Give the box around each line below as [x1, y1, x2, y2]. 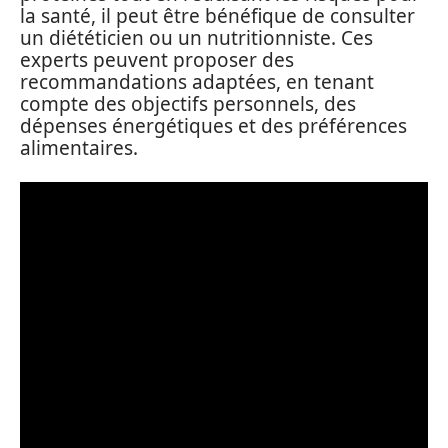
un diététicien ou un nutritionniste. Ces [20, 25, 373, 51]
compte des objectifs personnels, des [20, 91, 356, 117]
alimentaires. [20, 135, 138, 161]
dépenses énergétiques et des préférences [20, 113, 407, 139]
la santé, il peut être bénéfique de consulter [20, 3, 415, 29]
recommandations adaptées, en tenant [20, 69, 374, 95]
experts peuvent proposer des [20, 47, 294, 73]
